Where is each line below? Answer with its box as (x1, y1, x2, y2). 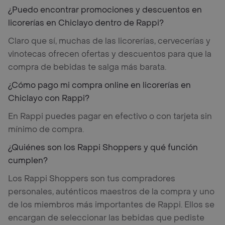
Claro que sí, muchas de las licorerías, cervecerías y (8, 36, 210, 46)
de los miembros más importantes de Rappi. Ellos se (8, 199, 214, 210)
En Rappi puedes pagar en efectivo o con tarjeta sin (8, 111, 212, 122)
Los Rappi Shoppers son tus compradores (8, 173, 175, 184)
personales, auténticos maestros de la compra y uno (8, 186, 214, 197)
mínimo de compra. (8, 124, 84, 135)
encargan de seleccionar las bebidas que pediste (8, 212, 204, 223)
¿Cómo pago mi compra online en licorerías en (8, 80, 191, 90)
